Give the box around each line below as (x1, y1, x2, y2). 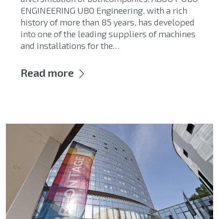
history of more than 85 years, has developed (21, 16, 195, 27)
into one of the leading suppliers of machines (21, 28, 196, 39)
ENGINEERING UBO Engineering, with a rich (21, 4, 187, 16)
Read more (21, 66, 74, 79)
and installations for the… (21, 40, 119, 51)
